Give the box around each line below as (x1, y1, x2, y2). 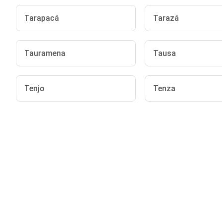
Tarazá (153, 13, 179, 23)
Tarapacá (24, 13, 59, 23)
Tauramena (24, 49, 65, 58)
